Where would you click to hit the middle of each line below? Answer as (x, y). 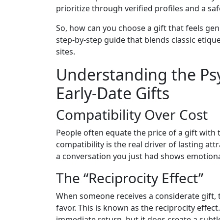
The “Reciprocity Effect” (130, 178)
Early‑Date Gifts (113, 93)
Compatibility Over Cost (132, 115)
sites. (66, 52)
